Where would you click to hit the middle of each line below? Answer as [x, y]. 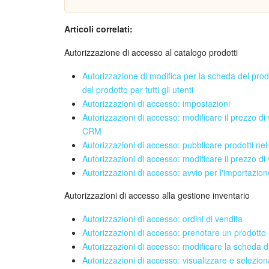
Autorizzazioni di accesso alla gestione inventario [157, 195]
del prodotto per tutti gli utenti [138, 89]
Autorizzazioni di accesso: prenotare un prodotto [174, 232]
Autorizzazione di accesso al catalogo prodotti [151, 52]
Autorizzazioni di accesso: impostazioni [156, 103]
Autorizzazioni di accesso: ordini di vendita [162, 218]
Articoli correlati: [98, 29]
